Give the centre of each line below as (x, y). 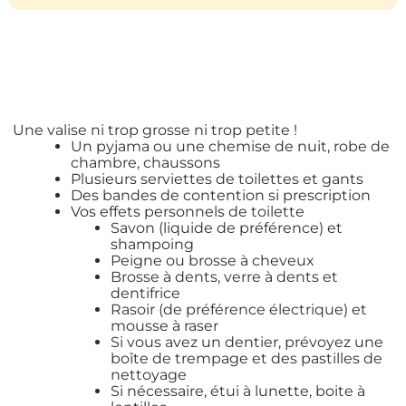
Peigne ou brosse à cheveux (213, 261)
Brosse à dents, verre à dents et (224, 277)
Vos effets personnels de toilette (188, 212)
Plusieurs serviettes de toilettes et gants (217, 179)
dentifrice (145, 294)
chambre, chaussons (145, 163)
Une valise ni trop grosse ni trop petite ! (155, 130)
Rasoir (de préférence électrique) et (239, 310)
